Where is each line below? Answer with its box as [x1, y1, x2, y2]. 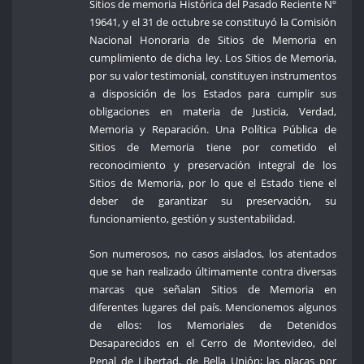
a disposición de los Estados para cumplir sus [89, 86, 337, 102]
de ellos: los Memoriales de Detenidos [89, 317, 337, 332]
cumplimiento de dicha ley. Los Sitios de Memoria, [89, 50, 337, 66]
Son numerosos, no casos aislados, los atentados [89, 245, 337, 261]
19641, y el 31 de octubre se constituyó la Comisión [89, 15, 337, 30]
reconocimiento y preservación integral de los [89, 158, 337, 173]
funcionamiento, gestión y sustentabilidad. [89, 211, 296, 227]
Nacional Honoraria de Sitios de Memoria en [89, 32, 337, 48]
